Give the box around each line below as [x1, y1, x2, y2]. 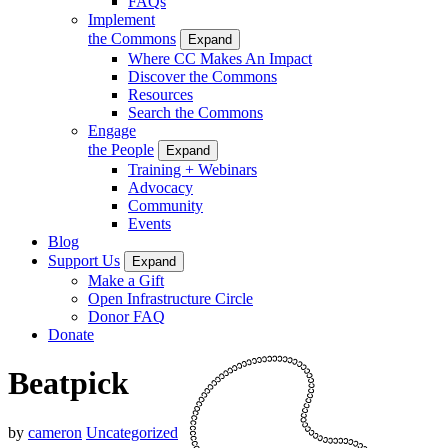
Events [128, 214, 171, 232]
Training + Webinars [128, 160, 257, 178]
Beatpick [8, 365, 129, 402]
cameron [28, 423, 82, 441]
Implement [88, 10, 155, 28]
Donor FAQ [88, 307, 165, 325]
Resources [128, 85, 193, 103]
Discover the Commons [128, 67, 277, 85]
